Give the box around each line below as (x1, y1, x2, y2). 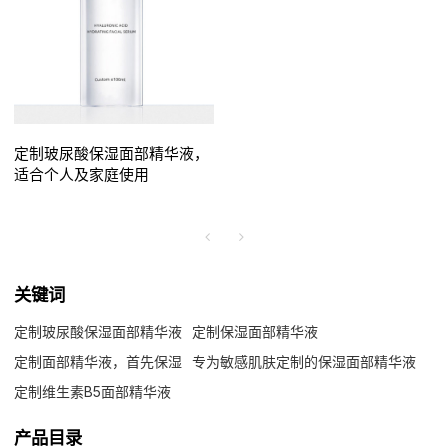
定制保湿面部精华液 (192, 322, 319, 340)
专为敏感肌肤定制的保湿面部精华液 (192, 352, 417, 370)
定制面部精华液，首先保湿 (14, 352, 183, 370)
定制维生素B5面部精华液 (14, 382, 172, 400)
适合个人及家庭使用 (14, 166, 150, 185)
